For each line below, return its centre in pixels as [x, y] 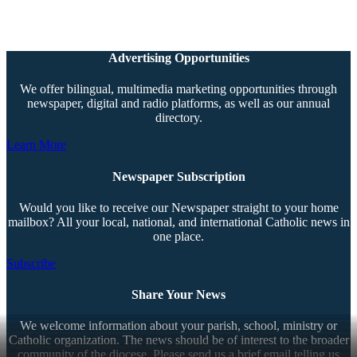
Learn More [36, 145]
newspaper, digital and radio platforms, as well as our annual [178, 104]
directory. [178, 118]
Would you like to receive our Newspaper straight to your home [178, 207]
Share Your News [178, 295]
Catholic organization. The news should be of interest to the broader [178, 340]
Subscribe [31, 263]
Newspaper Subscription [178, 176]
